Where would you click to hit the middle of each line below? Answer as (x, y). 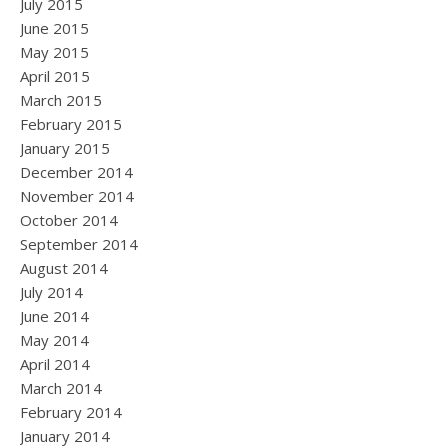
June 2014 (54, 316)
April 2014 (55, 364)
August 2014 (64, 268)
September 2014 (79, 244)
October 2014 (69, 220)
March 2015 (61, 100)
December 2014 (76, 172)
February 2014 (71, 412)
